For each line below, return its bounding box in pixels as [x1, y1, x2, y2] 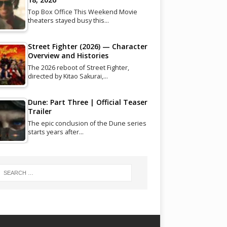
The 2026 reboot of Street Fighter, [27, 63, 129, 72]
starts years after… [27, 127, 84, 136]
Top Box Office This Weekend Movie [27, 7, 137, 16]
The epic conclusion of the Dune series [27, 119, 146, 128]
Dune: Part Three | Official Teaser [27, 97, 147, 107]
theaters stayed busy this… [27, 16, 109, 25]
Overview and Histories [27, 50, 108, 60]
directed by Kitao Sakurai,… [27, 71, 108, 81]
